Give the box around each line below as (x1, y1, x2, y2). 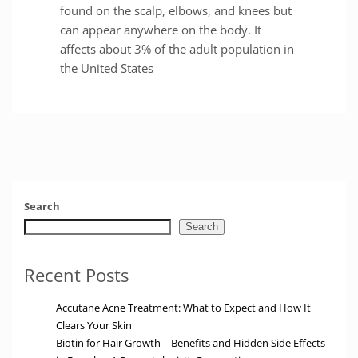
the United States (60, 60, 153, 77)
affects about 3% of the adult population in (60, 41, 294, 58)
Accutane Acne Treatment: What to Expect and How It (56, 300, 311, 316)
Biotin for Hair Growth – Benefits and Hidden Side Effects (56, 336, 325, 351)
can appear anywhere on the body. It (60, 22, 261, 38)
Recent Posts (24, 263, 129, 288)
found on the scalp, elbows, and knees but (60, 2, 292, 19)
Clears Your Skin (56, 318, 132, 333)
